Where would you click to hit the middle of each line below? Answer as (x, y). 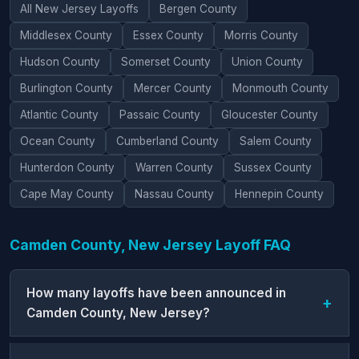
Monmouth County (280, 88)
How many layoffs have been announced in (156, 292)
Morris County (261, 35)
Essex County (168, 35)
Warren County (174, 167)
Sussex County (273, 167)
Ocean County (58, 141)
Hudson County (60, 61)
